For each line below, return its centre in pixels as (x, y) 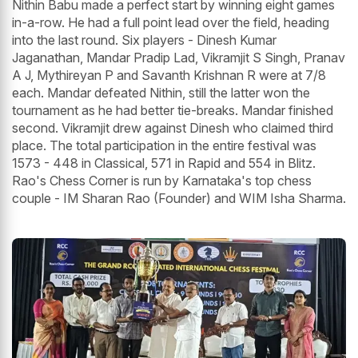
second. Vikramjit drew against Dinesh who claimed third (173, 128)
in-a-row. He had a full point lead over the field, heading (171, 23)
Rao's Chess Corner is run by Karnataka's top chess (162, 181)
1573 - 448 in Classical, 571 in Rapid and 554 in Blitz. (164, 163)
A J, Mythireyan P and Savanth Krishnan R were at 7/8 (169, 76)
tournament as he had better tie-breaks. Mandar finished (173, 111)
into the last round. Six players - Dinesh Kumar (144, 40)
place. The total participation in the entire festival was (164, 146)
